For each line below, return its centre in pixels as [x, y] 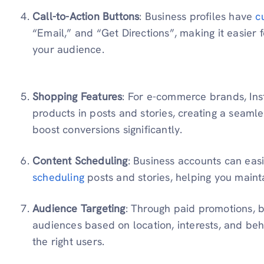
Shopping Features [77, 97]
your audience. [68, 49]
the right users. [69, 242]
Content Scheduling [80, 161]
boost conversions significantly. [108, 130]
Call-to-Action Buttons [86, 16]
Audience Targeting [79, 209]
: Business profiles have [197, 16]
